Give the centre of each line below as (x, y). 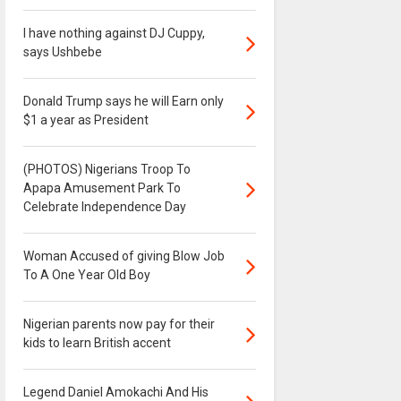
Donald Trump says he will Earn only (123, 102)
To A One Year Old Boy (86, 275)
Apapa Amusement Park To (102, 188)
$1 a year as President (85, 120)
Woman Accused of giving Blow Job (124, 256)
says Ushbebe (62, 52)
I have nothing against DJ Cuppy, (114, 34)
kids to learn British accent (97, 343)
